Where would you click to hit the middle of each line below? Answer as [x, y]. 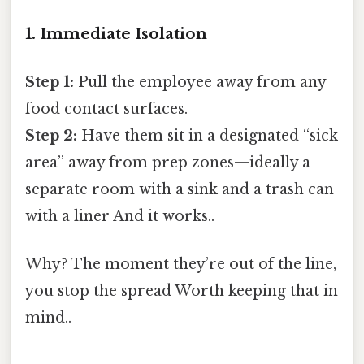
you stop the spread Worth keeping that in [182, 291]
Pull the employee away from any [200, 82]
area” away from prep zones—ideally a [168, 163]
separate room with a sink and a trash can [180, 190]
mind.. [48, 318]
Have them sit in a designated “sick [208, 136]
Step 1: [50, 82]
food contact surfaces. [106, 109]
